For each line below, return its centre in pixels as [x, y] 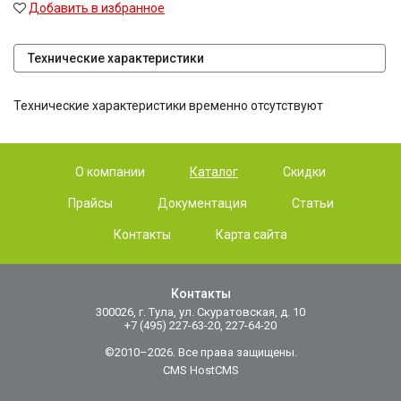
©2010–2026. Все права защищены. [200, 352]
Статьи [312, 203]
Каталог [214, 172]
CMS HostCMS [200, 370]
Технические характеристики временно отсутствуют [168, 106]
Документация [202, 203]
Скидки [304, 172]
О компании [110, 172]
